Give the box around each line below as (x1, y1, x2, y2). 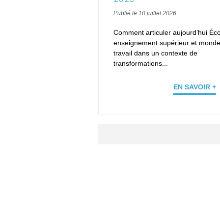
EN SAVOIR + (173, 83, 217, 91)
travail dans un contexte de (113, 49, 197, 57)
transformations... (113, 59, 168, 68)
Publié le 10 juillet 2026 (113, 10, 176, 17)
